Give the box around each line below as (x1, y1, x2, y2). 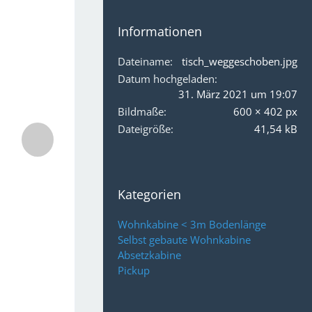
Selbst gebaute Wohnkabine (118, 233, 251, 247)
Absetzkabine (118, 248, 181, 262)
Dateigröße (118, 122, 171, 136)
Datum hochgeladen (118, 72, 214, 86)
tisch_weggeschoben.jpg (182, 54, 297, 68)
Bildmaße (118, 104, 164, 118)
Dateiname (118, 54, 170, 68)
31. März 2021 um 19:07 (178, 87, 297, 101)
